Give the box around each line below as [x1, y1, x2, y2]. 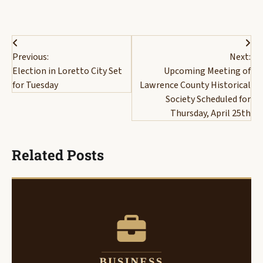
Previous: [12, 50, 49, 64]
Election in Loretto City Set [12, 65, 122, 78]
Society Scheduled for [166, 93, 251, 106]
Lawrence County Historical [140, 79, 251, 92]
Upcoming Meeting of [164, 65, 251, 78]
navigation [11, 57, 85, 76]
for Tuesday [12, 79, 58, 92]
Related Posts [12, 146, 104, 165]
